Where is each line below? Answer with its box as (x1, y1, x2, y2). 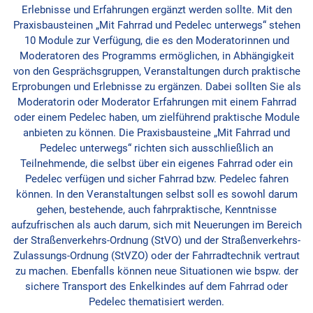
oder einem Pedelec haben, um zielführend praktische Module (13, 111, 300, 124)
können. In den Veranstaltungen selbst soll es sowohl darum (15, 188, 298, 201)
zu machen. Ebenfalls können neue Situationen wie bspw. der (15, 265, 298, 278)
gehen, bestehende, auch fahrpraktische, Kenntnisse (36, 203, 277, 217)
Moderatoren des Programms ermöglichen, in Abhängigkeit (19, 50, 294, 63)
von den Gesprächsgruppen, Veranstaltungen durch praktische (13, 65, 300, 78)
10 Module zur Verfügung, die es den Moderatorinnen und (24, 34, 289, 48)
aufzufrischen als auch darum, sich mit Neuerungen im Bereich (11, 219, 302, 232)
